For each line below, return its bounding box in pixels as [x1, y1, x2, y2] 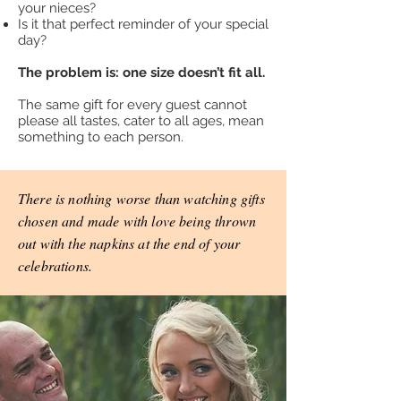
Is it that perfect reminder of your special [18, 16, 269, 33]
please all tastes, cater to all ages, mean [18, 113, 264, 130]
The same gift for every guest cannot [18, 97, 247, 114]
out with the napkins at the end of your [18, 234, 241, 253]
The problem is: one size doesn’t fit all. [18, 64, 265, 81]
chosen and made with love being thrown [18, 211, 257, 231]
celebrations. [18, 256, 93, 276]
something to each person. [18, 129, 183, 146]
